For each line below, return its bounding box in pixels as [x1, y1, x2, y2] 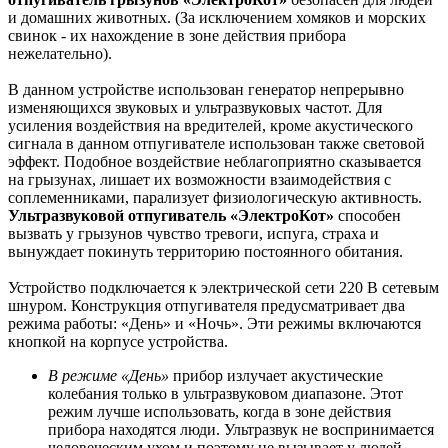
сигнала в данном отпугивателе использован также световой [8, 134, 425, 152]
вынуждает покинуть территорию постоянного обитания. [8, 242, 403, 260]
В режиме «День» [48, 366, 169, 384]
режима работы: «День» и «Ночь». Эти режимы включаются [8, 314, 421, 332]
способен [334, 206, 401, 224]
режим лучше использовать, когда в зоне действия [48, 402, 391, 420]
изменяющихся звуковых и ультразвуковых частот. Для [8, 98, 382, 116]
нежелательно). [8, 44, 112, 62]
